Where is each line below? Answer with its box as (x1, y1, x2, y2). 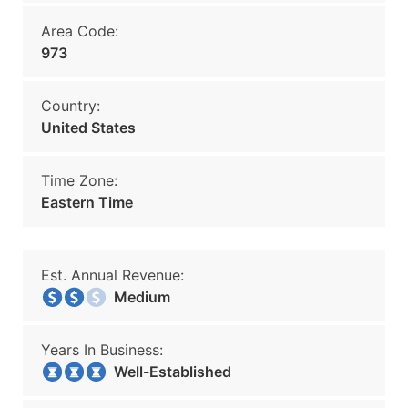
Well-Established (103, 362, 231, 381)
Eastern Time (41, 193, 133, 211)
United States (41, 118, 136, 137)
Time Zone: (41, 171, 117, 189)
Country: (41, 97, 100, 115)
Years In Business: (41, 341, 163, 359)
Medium (103, 288, 170, 306)
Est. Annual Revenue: (41, 266, 184, 284)
